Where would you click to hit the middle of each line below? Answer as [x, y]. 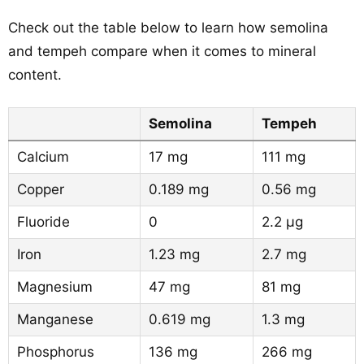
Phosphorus [56, 352]
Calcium [43, 157]
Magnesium [55, 287]
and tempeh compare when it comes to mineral [162, 51]
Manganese [55, 319]
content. [35, 75]
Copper [41, 189]
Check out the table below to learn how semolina [168, 28]
